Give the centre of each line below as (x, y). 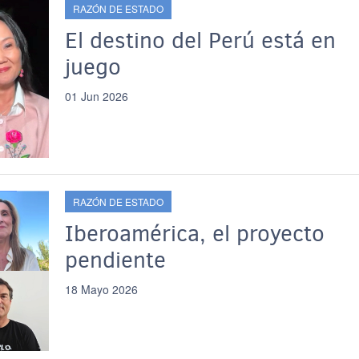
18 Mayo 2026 (101, 289)
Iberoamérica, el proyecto (194, 234)
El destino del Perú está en (200, 40)
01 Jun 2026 (96, 96)
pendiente (115, 260)
